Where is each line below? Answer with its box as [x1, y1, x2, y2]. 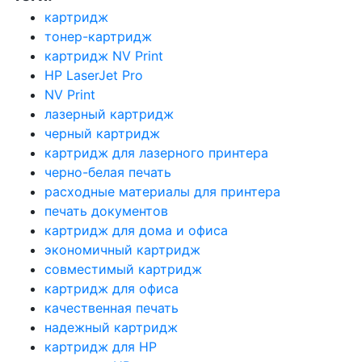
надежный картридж [44, 318, 178, 335]
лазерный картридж [44, 105, 174, 122]
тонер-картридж [44, 27, 152, 44]
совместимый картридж [44, 260, 202, 277]
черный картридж [44, 124, 160, 141]
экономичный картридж [44, 241, 200, 258]
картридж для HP [44, 338, 157, 355]
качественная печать [44, 299, 179, 316]
